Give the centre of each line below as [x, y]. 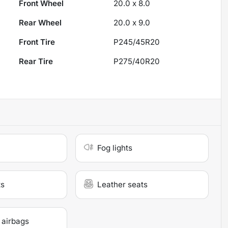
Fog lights [115, 148]
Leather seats [123, 185]
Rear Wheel [40, 23]
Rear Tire [36, 62]
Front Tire [37, 42]
